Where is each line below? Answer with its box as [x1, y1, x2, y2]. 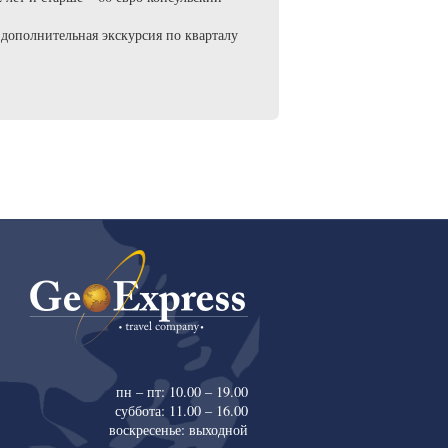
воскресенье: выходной [109, 419, 249, 439]
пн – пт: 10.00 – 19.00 [116, 381, 249, 401]
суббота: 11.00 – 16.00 [115, 400, 249, 420]
